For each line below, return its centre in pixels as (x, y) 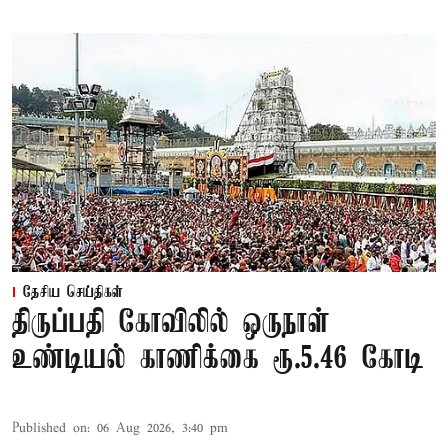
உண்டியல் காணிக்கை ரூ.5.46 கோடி (218, 359)
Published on (49, 428)
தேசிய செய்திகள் (73, 292)
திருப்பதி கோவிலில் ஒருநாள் (171, 323)
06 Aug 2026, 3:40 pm (162, 428)
